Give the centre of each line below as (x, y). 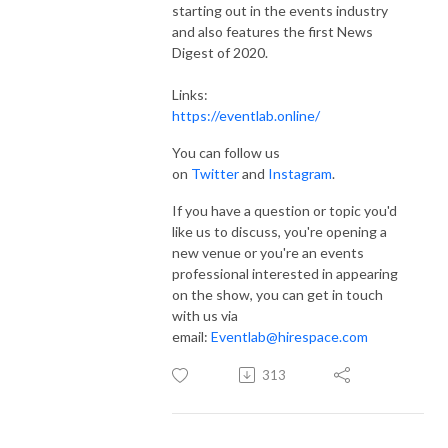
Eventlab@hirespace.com (289, 336)
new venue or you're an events (268, 252)
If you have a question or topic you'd (284, 210)
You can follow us (226, 152)
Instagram (300, 173)
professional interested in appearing (285, 273)
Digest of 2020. (220, 52)
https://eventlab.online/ (246, 115)
